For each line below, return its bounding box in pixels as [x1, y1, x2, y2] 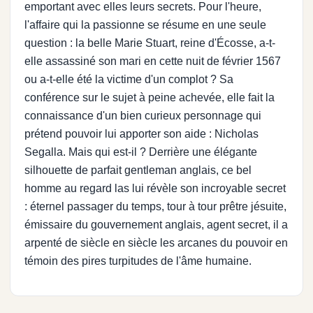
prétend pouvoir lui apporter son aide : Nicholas [24, 127, 259, 140]
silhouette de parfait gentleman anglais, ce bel [24, 163, 252, 176]
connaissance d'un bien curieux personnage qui [24, 109, 261, 122]
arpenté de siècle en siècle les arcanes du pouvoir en [24, 236, 288, 249]
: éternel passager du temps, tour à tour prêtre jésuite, [24, 200, 286, 212]
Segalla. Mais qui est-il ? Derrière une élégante [24, 145, 257, 158]
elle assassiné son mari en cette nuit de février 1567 [24, 54, 281, 67]
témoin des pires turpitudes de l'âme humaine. [24, 254, 252, 267]
